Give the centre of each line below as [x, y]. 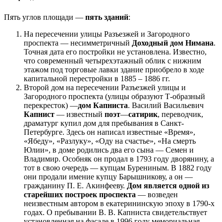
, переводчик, [180, 114]
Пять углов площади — [45, 17]
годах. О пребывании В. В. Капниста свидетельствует [115, 212]
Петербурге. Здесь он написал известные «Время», [110, 132]
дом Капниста [103, 105]
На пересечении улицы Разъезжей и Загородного [107, 34]
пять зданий [107, 17]
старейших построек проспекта [80, 194]
